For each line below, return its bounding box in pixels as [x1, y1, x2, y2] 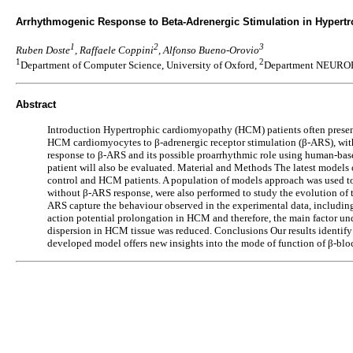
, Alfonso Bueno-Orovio [158, 44, 259, 57]
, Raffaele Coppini [75, 44, 154, 57]
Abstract [16, 98, 56, 110]
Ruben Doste [16, 44, 70, 57]
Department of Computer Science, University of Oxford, [20, 59, 259, 72]
